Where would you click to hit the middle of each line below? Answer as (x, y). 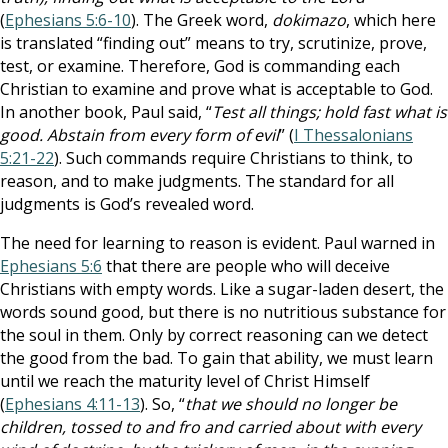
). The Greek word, (201, 20)
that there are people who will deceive (246, 266)
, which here (391, 20)
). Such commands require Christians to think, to (233, 158)
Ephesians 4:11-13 (72, 404)
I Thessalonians (353, 135)
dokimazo (309, 20)
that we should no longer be (291, 404)
